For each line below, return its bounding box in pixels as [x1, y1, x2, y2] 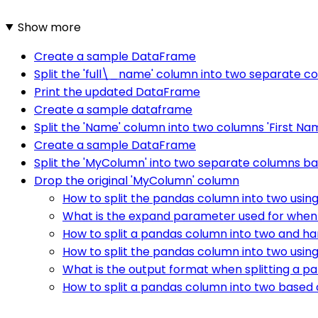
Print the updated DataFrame [34, 83, 200, 100]
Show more [17, 18, 81, 35]
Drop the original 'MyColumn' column [34, 172, 239, 189]
